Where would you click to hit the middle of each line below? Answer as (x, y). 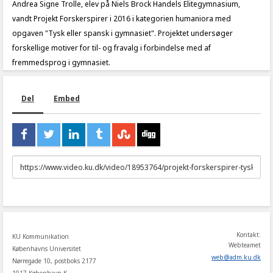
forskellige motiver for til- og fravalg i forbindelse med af (112, 48)
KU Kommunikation (41, 236)
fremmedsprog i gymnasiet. (61, 62)
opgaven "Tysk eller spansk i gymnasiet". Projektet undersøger (122, 33)
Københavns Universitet (47, 249)
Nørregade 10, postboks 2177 (54, 261)
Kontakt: (249, 235)
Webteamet (245, 245)
